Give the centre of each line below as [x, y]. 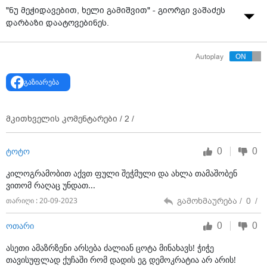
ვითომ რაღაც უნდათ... [51, 185]
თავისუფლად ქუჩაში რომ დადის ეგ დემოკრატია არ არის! [121, 259]
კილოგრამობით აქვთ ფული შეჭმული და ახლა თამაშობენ [122, 173]
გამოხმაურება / [211, 201]
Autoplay [209, 56]
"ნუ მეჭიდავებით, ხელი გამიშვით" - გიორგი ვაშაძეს [116, 10]
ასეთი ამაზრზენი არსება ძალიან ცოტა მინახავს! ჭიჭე [110, 247]
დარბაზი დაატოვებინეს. [58, 23]
